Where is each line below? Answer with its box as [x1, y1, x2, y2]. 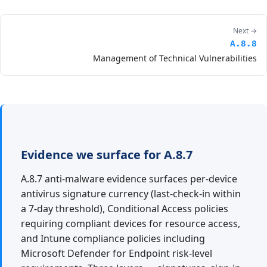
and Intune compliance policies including [21, 232, 205, 245]
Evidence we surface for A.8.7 [21, 147, 193, 163]
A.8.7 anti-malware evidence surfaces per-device [21, 172, 237, 185]
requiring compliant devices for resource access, [21, 217, 240, 230]
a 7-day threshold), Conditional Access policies [21, 202, 228, 215]
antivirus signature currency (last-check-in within [21, 187, 241, 200]
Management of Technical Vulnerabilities [93, 52, 257, 64]
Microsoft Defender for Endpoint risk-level [21, 247, 212, 260]
